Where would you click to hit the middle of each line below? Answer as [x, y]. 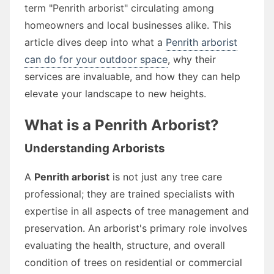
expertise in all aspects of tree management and [137, 211]
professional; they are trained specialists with [129, 194]
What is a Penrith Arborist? [122, 125]
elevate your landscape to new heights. [115, 93]
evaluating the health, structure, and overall [125, 245]
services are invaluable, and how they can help [132, 76]
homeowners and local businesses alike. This [128, 25]
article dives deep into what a [95, 42]
